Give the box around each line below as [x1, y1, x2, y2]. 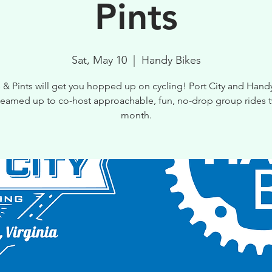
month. [120, 109, 152, 121]
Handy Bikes [141, 53, 201, 67]
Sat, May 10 [71, 53, 127, 67]
